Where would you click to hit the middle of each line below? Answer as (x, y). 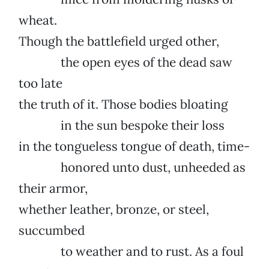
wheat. (38, 20)
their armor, (53, 189)
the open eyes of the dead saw (125, 62)
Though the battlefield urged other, (119, 41)
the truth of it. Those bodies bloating (123, 104)
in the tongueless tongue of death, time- (134, 147)
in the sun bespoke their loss (122, 125)
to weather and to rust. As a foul (131, 252)
